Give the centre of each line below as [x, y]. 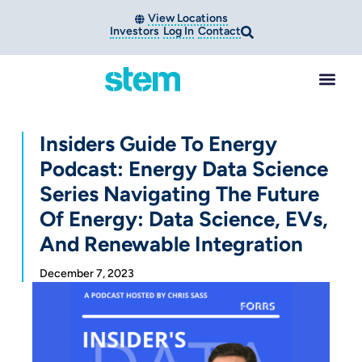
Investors [135, 31]
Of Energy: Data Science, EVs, [183, 219]
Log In [179, 31]
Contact [220, 31]
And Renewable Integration [171, 244]
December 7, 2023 [86, 274]
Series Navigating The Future [179, 194]
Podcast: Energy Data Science [183, 169]
